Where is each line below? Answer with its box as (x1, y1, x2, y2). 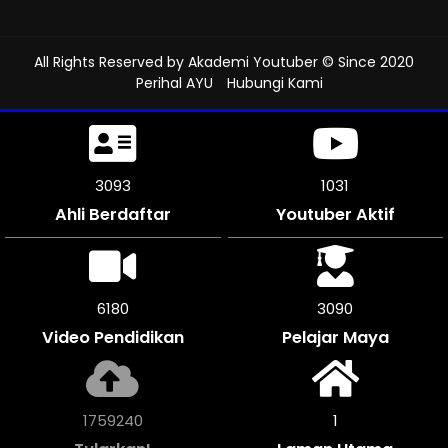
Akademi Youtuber (188, 51, 318, 72)
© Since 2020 (318, 51, 414, 72)
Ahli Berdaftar (54, 202, 171, 226)
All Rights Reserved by (34, 51, 188, 72)
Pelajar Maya (281, 325, 389, 349)
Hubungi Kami (226, 72, 323, 93)
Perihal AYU (135, 72, 213, 93)
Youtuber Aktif (275, 202, 395, 226)
